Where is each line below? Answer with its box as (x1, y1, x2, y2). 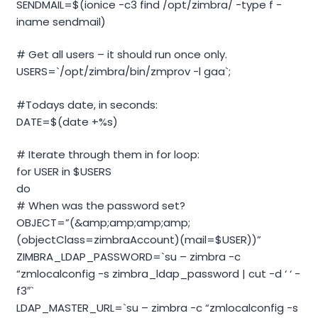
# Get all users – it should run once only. (16, 47, 227, 62)
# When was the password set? (16, 198, 185, 214)
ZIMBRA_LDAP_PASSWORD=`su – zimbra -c (16, 249, 241, 265)
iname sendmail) (16, 13, 106, 29)
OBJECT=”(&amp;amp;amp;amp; (16, 215, 190, 231)
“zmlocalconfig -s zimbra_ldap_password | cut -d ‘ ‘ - (16, 266, 300, 282)
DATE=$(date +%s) (16, 114, 118, 129)
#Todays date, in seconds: (16, 97, 158, 112)
